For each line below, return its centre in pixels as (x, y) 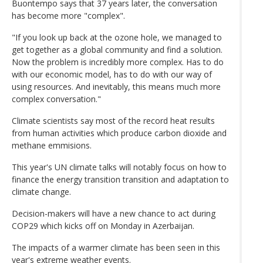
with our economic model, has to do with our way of (112, 75)
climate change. (41, 192)
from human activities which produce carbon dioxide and (119, 133)
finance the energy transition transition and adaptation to (120, 180)
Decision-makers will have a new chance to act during (114, 214)
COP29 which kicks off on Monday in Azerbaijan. (103, 226)
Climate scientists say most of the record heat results (113, 121)
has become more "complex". (68, 16)
